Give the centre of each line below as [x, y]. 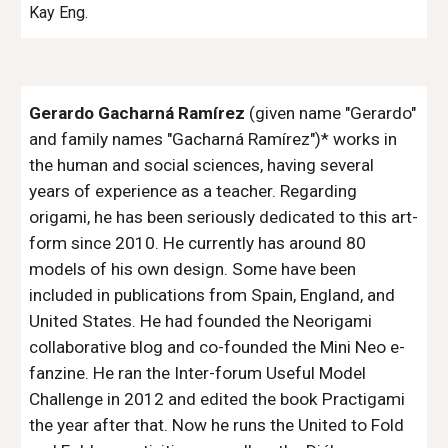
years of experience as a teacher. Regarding [193, 190]
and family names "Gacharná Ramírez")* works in [213, 138]
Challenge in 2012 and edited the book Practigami [217, 398]
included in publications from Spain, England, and [212, 294]
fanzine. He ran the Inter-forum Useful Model [198, 372]
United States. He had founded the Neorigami [201, 320]
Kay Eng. [59, 12]
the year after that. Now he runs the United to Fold [217, 424]
